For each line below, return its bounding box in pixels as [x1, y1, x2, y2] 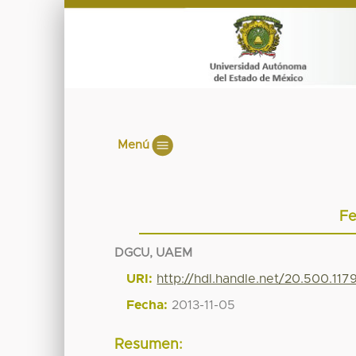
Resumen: [114, 338, 184, 353]
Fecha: [126, 298, 168, 311]
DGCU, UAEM [114, 246, 193, 259]
